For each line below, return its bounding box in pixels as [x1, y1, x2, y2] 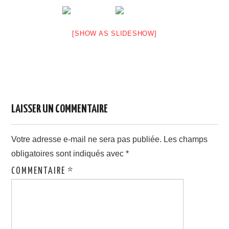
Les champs [164, 135, 208, 144]
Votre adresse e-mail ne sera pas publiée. [11, 135, 162, 144]
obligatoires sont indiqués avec [11, 149, 126, 158]
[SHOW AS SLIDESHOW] [72, 30, 157, 37]
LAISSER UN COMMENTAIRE [11, 103, 108, 115]
